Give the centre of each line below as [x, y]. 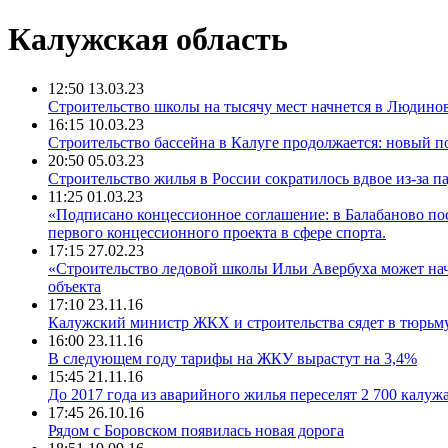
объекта [74, 286]
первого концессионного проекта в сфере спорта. [217, 232]
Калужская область [148, 39]
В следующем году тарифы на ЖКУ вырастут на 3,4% [232, 358]
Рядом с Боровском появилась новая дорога [196, 430]
